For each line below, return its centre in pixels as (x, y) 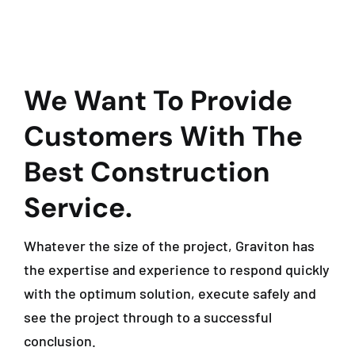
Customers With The (163, 136)
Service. (78, 208)
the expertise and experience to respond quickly (177, 269)
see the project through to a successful (148, 317)
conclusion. (60, 341)
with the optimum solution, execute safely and (170, 293)
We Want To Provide (158, 101)
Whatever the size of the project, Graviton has (169, 246)
